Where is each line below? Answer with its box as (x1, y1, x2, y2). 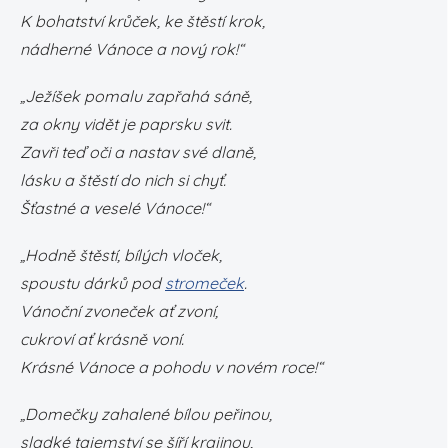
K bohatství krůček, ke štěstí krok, (20, 11, 265, 31)
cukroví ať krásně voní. (20, 329, 184, 349)
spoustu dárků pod (20, 273, 165, 293)
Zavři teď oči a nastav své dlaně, (20, 142, 256, 162)
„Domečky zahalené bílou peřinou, (20, 404, 272, 424)
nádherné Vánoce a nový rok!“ (20, 39, 244, 59)
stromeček (165, 273, 244, 293)
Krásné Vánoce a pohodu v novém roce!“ (20, 357, 323, 377)
